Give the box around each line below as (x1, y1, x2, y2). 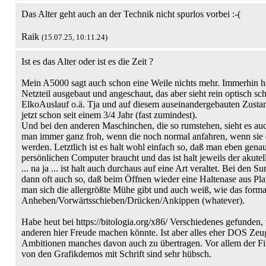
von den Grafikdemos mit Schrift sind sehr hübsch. (21, 249, 211, 259)
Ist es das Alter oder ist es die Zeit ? (21, 56, 153, 66)
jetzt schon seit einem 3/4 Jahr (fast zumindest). (21, 110, 197, 120)
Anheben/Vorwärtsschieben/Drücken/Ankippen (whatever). (21, 195, 245, 205)
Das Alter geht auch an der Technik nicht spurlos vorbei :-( (21, 9, 240, 19)
